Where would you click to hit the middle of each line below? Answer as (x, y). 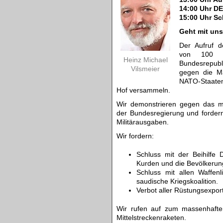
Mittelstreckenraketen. (151, 218)
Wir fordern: (135, 136)
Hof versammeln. (143, 90)
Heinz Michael (145, 60)
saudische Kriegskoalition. (177, 181)
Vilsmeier (145, 69)
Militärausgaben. (143, 122)
